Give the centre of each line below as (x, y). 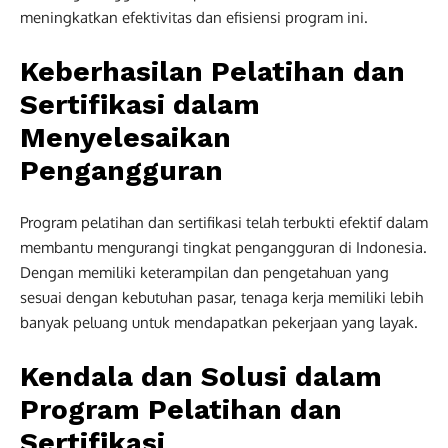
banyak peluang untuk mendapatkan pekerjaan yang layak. (219, 322)
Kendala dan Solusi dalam (201, 376)
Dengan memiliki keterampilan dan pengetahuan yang (204, 272)
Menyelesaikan (125, 137)
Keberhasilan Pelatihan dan (212, 71)
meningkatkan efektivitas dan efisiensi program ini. (194, 17)
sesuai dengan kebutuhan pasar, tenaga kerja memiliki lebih (221, 297)
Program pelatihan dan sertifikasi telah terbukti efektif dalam (224, 222)
